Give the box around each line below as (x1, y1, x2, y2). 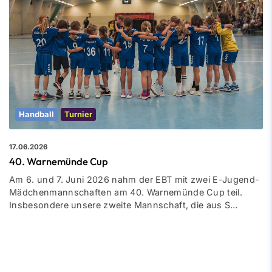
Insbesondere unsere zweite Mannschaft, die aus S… (9, 199, 238, 210)
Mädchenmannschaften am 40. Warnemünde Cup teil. (9, 186, 243, 197)
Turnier (64, 109, 92, 119)
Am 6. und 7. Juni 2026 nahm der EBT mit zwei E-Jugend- (9, 174, 260, 185)
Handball (19, 109, 54, 119)
